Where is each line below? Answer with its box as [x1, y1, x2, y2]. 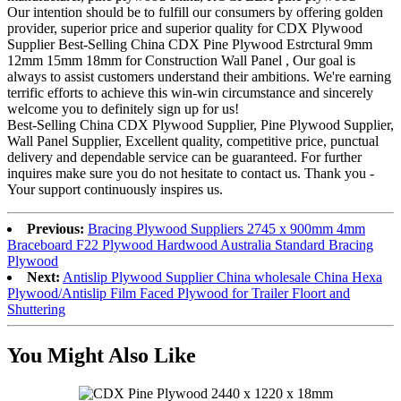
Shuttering [7, 301, 65, 317]
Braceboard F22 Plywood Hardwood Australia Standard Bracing [7, 236, 373, 252]
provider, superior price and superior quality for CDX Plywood [7, 20, 363, 36]
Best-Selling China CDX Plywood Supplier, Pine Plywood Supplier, [7, 116, 394, 132]
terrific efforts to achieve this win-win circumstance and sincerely [7, 84, 373, 100]
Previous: [27, 220, 84, 236]
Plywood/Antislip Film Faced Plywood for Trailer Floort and [7, 285, 350, 301]
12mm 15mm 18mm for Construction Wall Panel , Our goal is [7, 52, 355, 68]
